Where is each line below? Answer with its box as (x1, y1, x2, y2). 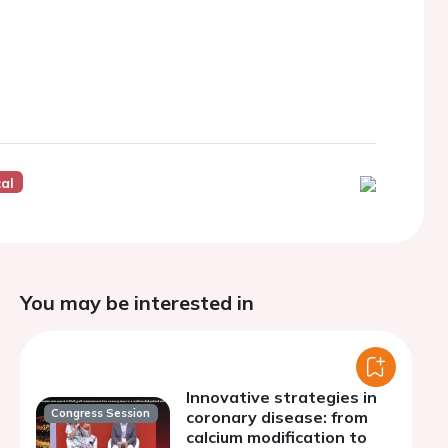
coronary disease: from (186, 407, 368, 427)
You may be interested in (20, 290, 254, 315)
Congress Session (51, 406, 151, 421)
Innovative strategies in (186, 387, 377, 407)
